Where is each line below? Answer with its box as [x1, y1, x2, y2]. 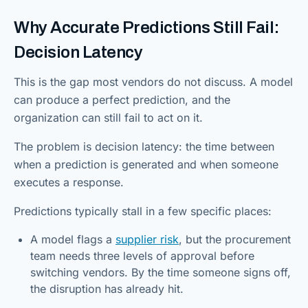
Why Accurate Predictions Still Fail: [14, 19, 280, 37]
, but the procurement [179, 232, 291, 247]
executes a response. [14, 175, 124, 190]
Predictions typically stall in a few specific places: [14, 204, 272, 219]
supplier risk [115, 232, 179, 247]
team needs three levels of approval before [30, 249, 254, 263]
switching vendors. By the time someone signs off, [30, 265, 291, 280]
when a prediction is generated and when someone [14, 157, 278, 172]
